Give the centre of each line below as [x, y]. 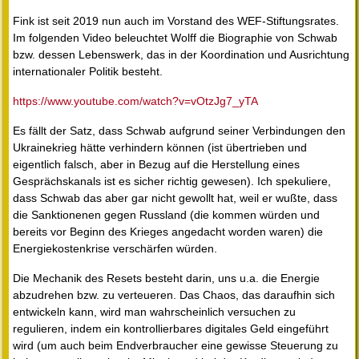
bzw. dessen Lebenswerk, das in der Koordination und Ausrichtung [181, 55]
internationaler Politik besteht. [88, 72]
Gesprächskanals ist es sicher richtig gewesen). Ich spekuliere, [172, 182]
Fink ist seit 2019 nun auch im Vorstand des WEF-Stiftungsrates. [176, 21]
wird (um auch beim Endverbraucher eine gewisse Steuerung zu [175, 346]
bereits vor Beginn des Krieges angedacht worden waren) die [168, 232]
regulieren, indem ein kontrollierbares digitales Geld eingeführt [171, 329]
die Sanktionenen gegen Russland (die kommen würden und [166, 215]
